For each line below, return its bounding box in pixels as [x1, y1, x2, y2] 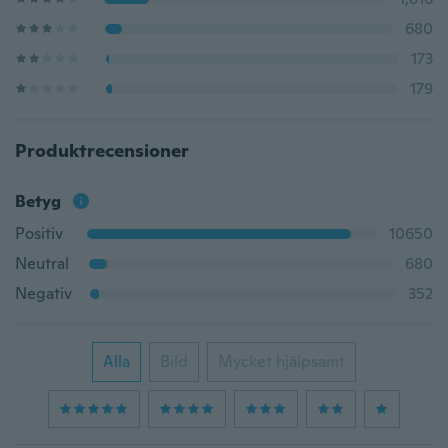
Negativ [15, 283, 72, 304]
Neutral [15, 253, 69, 274]
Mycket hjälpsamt [218, 351, 345, 372]
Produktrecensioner [15, 139, 189, 162]
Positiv [15, 223, 63, 244]
